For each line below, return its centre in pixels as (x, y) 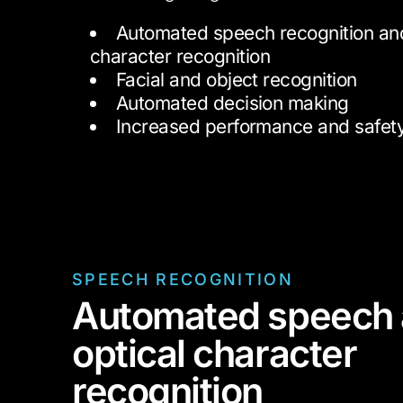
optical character (215, 353)
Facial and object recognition (236, 80)
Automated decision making (232, 103)
